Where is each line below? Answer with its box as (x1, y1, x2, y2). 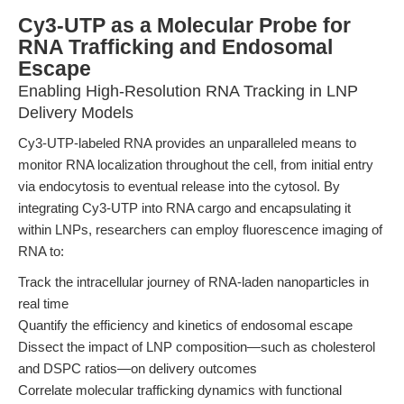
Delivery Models (18, 104, 133, 122)
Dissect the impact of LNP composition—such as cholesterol (18, 339, 375, 354)
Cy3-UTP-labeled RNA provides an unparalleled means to (18, 135, 356, 151)
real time (18, 296, 69, 311)
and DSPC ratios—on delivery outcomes (18, 361, 257, 376)
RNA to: (18, 243, 64, 259)
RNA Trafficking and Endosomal (18, 36, 333, 59)
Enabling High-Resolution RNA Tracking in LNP (18, 82, 358, 100)
